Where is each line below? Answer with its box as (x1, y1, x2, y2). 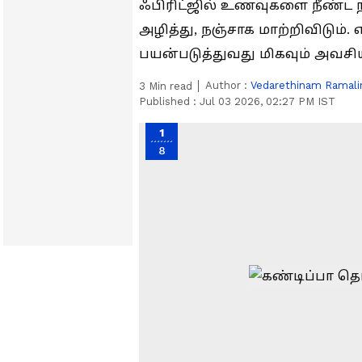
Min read (145, 80, 192, 92)
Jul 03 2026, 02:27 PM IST (200, 95, 335, 107)
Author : (205, 79, 250, 91)
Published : (139, 95, 200, 107)
